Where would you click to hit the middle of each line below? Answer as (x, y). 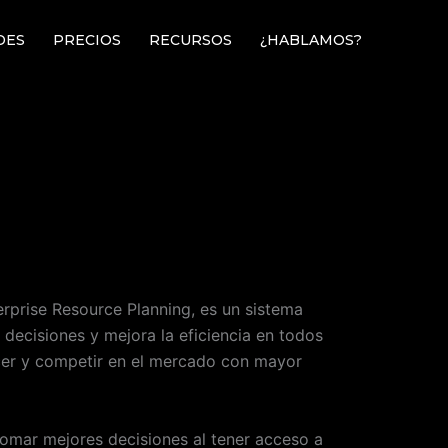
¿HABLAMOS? (311, 40)
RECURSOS (190, 40)
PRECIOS (87, 40)
